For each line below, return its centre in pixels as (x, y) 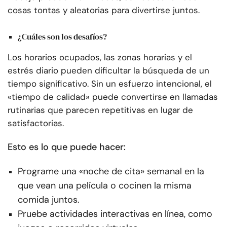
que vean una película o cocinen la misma (105, 186)
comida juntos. (49, 200)
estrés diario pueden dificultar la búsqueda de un (108, 71)
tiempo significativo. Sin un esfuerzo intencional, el (110, 84)
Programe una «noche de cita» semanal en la (111, 172)
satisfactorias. (36, 123)
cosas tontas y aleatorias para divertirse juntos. (104, 10)
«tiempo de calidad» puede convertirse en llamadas (113, 97)
